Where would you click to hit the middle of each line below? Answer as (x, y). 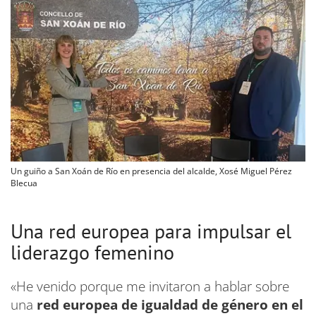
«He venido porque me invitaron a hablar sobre (150, 286)
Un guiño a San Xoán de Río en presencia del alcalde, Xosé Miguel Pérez (151, 171)
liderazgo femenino (92, 252)
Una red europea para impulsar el (151, 231)
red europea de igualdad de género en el (170, 304)
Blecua (24, 183)
